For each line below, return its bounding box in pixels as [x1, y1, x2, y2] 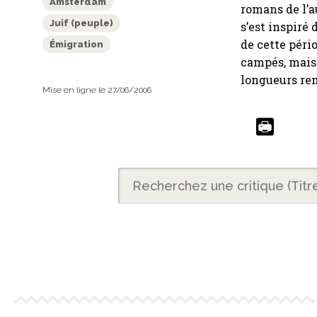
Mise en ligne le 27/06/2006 [42, 85, 151, 96]
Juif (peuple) [50, 18, 113, 29]
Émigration [50, 39, 103, 50]
